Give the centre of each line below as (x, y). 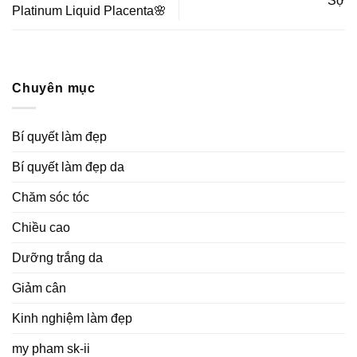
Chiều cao (41, 227)
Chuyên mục (54, 88)
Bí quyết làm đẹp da (68, 167)
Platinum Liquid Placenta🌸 (89, 10)
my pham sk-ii (51, 348)
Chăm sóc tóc (51, 197)
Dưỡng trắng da (57, 257)
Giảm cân (39, 288)
